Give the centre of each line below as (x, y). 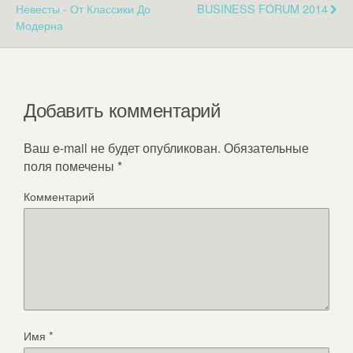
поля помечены (71, 165)
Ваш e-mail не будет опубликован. (122, 147)
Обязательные (265, 147)
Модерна (39, 25)
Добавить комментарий (122, 110)
